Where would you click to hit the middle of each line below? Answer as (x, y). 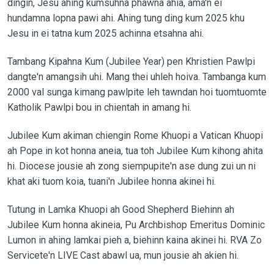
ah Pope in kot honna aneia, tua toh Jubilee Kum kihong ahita (135, 150)
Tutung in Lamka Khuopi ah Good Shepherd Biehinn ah (120, 209)
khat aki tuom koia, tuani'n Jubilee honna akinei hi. (111, 181)
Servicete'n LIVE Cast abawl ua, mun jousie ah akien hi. (123, 255)
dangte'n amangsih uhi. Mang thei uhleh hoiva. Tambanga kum (136, 76)
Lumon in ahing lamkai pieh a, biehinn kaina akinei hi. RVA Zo (134, 240)
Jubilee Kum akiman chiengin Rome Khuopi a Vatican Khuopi (135, 135)
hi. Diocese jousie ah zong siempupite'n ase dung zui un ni (131, 166)
